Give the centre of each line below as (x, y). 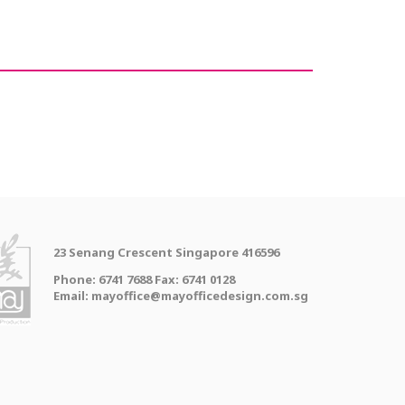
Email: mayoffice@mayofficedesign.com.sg (180, 296)
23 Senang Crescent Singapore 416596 (166, 252)
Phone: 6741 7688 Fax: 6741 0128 (144, 279)
